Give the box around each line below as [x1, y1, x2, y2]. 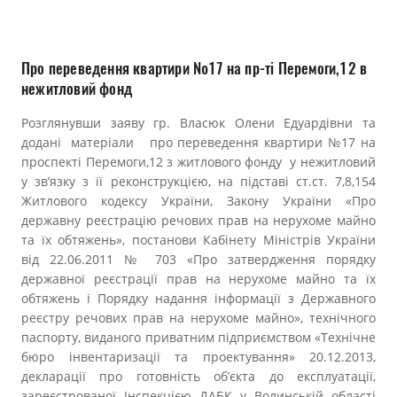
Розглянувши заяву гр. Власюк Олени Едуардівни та [21, 114, 376, 131]
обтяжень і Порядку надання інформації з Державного [21, 290, 376, 307]
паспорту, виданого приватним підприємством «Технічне [21, 329, 376, 346]
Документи [160, 47, 237, 74]
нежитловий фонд [21, 79, 132, 99]
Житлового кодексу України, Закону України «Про [21, 192, 376, 209]
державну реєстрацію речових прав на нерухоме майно [21, 212, 376, 229]
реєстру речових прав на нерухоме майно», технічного [21, 309, 376, 326]
